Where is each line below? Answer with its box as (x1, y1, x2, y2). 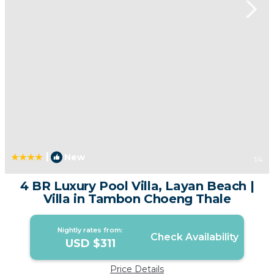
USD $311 (65, 237, 116, 251)
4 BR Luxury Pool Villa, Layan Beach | (20, 179, 254, 194)
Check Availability (150, 231, 239, 243)
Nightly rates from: (57, 226, 124, 235)
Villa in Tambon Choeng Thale (43, 191, 231, 207)
